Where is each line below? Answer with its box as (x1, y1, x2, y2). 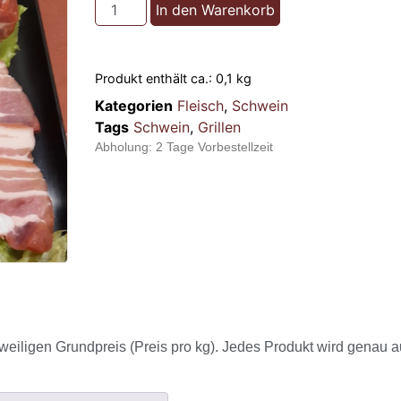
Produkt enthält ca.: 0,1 (95, 70, 236, 86)
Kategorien (95, 96, 173, 115)
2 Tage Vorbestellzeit (156, 139, 273, 154)
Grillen (198, 117, 241, 136)
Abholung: (95, 139, 156, 154)
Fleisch (177, 96, 224, 115)
